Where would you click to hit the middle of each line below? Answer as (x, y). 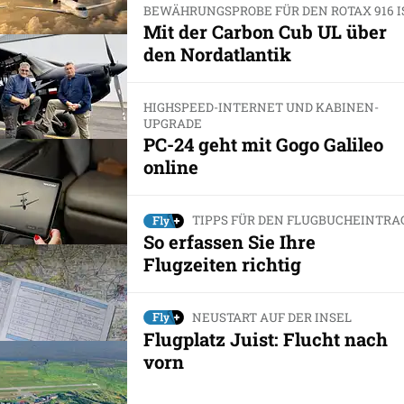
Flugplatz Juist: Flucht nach (265, 339)
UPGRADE (172, 124)
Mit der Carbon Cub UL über (265, 32)
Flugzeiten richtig (222, 265)
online (170, 167)
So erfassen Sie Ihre (229, 242)
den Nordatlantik (217, 55)
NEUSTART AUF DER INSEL (271, 318)
